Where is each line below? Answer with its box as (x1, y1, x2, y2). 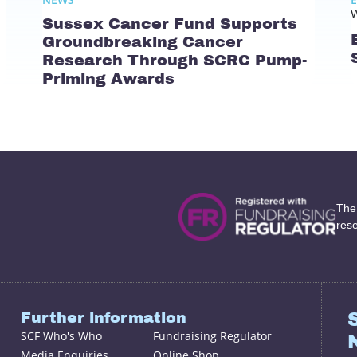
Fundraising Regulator (153, 328, 273, 344)
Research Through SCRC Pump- (41, 50, 307, 69)
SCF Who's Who (21, 328, 103, 344)
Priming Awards (41, 69, 175, 88)
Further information (21, 308, 187, 328)
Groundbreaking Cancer (41, 32, 243, 51)
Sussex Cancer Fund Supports (41, 14, 297, 33)
